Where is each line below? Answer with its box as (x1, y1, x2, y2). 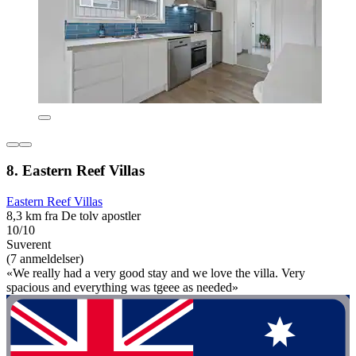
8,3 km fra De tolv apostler (6, 209, 141, 223)
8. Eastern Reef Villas (6, 162, 145, 180)
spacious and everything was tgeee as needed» (6, 281, 238, 295)
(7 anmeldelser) (6, 252, 83, 266)
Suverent (6, 238, 51, 252)
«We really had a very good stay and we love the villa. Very (6, 266, 305, 281)
